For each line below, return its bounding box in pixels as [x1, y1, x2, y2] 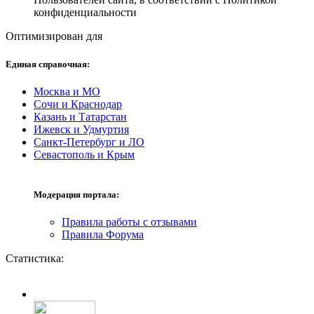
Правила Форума [62, 228, 144, 241]
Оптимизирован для [6, 30, 102, 43]
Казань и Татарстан [34, 110, 127, 123]
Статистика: [6, 252, 64, 265]
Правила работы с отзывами [62, 216, 197, 228]
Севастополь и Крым [34, 148, 135, 161]
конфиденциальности [34, 6, 137, 19]
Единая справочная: [6, 58, 90, 69]
